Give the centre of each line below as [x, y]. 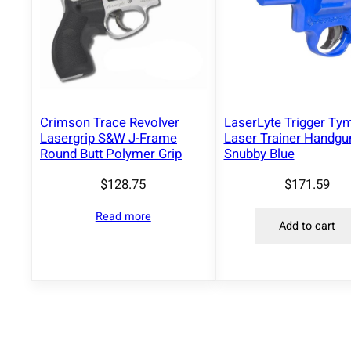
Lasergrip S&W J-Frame [109, 138]
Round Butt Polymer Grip [111, 154]
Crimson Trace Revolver [110, 122]
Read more [123, 217]
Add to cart [307, 226]
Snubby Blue [259, 154]
